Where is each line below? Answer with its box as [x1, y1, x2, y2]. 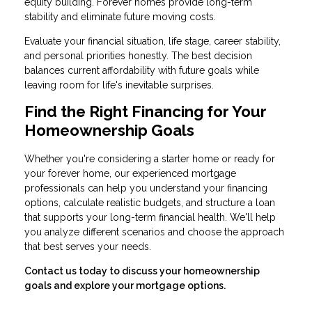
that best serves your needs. [24, 240, 151, 252]
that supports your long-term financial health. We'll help [24, 211, 276, 223]
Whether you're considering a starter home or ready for [24, 153, 275, 164]
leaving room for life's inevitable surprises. [24, 79, 214, 91]
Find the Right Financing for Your [24, 102, 267, 120]
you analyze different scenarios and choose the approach [24, 226, 284, 237]
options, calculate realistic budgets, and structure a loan [24, 196, 275, 208]
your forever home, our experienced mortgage [24, 167, 236, 179]
